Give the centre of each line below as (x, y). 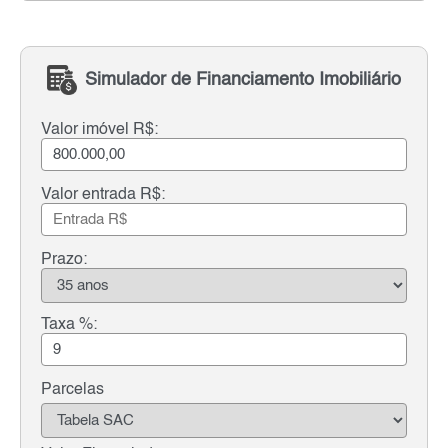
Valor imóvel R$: (99, 129)
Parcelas (72, 389)
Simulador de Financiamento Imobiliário (243, 79)
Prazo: (64, 259)
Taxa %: (69, 324)
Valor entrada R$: (103, 194)
